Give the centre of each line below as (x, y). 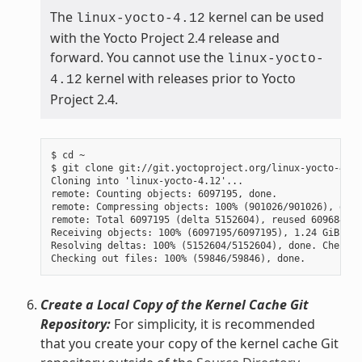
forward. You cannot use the (138, 58)
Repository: (75, 324)
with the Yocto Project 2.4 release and (164, 38)
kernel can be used (264, 17)
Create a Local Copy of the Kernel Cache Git (174, 305)
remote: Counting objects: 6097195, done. (164, 194)
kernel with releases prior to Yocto (189, 79)
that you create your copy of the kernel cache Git (189, 344)
